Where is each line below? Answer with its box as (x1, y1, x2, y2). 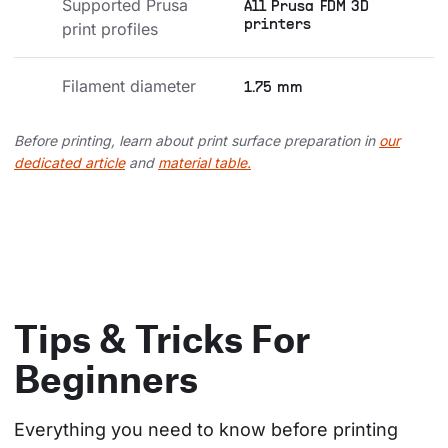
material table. (158, 154, 251, 172)
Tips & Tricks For (14, 315, 310, 362)
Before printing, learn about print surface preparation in (14, 132, 379, 150)
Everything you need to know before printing (14, 419, 398, 441)
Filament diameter (62, 76, 196, 97)
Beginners (14, 355, 198, 402)
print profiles (62, 19, 158, 40)
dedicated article (14, 154, 125, 172)
